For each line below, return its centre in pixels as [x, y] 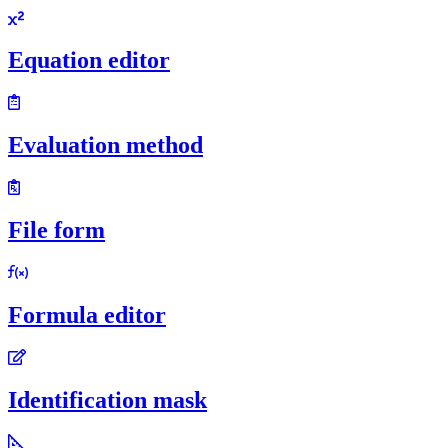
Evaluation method [105, 145]
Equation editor [89, 60]
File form [56, 230]
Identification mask [107, 399]
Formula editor [87, 314]
